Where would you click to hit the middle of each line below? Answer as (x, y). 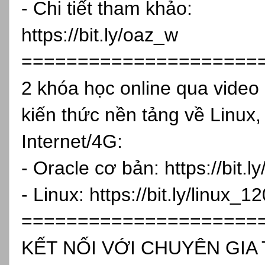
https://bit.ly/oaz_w (100, 35)
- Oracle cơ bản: (93, 168)
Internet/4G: (72, 141)
